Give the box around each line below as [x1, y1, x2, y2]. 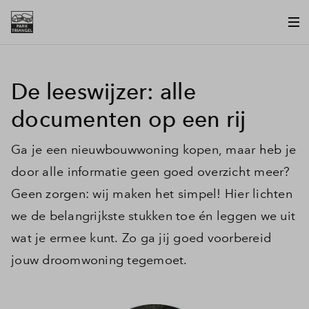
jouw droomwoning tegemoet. [11, 252, 188, 268]
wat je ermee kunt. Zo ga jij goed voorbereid [11, 230, 271, 246]
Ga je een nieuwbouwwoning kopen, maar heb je [11, 142, 296, 157]
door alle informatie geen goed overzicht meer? [11, 164, 290, 179]
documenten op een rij [11, 106, 246, 132]
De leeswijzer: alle [11, 79, 196, 105]
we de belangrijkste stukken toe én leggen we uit [11, 208, 295, 223]
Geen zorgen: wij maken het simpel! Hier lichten [11, 186, 292, 201]
